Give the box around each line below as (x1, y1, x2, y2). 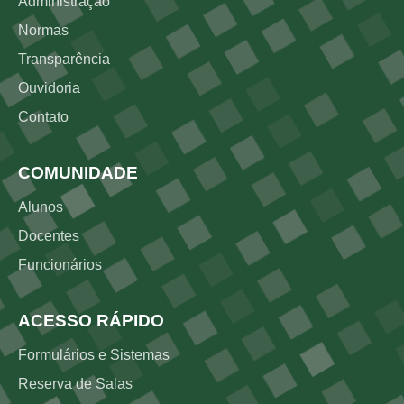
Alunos (18, 199, 63, 215)
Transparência (18, 51, 110, 67)
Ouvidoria (18, 80, 80, 96)
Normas (18, 23, 69, 38)
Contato (18, 109, 69, 124)
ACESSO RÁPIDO (18, 311, 164, 330)
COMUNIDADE (18, 163, 138, 182)
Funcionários (18, 257, 102, 272)
